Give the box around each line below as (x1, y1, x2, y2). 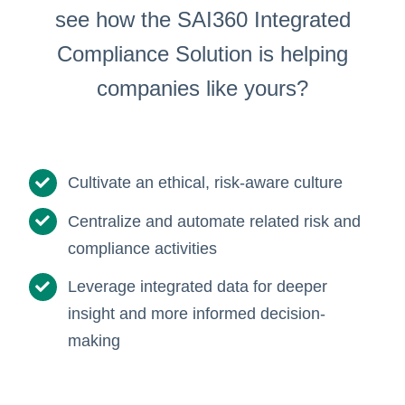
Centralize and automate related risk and (68, 212, 362, 231)
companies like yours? (97, 76, 308, 100)
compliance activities (68, 239, 218, 258)
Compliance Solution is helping (57, 42, 348, 66)
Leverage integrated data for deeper (68, 278, 328, 297)
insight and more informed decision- (68, 305, 326, 324)
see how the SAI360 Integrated (54, 7, 351, 32)
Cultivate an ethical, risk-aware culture (68, 174, 344, 192)
